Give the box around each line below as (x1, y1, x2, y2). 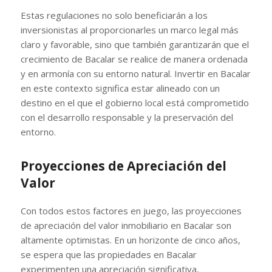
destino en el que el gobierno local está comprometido (20, 96, 249, 109)
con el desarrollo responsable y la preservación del (20, 110, 233, 123)
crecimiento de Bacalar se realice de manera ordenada (20, 52, 248, 65)
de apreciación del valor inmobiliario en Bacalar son (20, 219, 231, 231)
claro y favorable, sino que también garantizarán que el (20, 38, 249, 50)
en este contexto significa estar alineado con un (20, 81, 220, 94)
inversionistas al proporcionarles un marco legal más (20, 23, 239, 36)
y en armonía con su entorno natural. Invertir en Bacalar (20, 67, 251, 80)
